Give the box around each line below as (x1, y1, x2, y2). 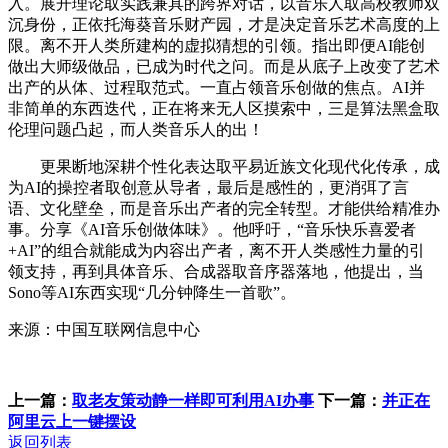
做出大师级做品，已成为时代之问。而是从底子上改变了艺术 (8, 57, 440, 75)
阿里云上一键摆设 (8, 412, 136, 430)
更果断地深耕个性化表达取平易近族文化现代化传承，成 (8, 157, 440, 175)
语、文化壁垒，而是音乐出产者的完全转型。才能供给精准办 (8, 199, 440, 217)
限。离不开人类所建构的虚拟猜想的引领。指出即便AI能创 (8, 36, 425, 54)
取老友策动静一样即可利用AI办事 (72, 391, 314, 409)
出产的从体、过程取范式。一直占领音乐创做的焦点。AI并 (8, 78, 425, 96)
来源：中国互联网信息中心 (8, 320, 200, 338)
